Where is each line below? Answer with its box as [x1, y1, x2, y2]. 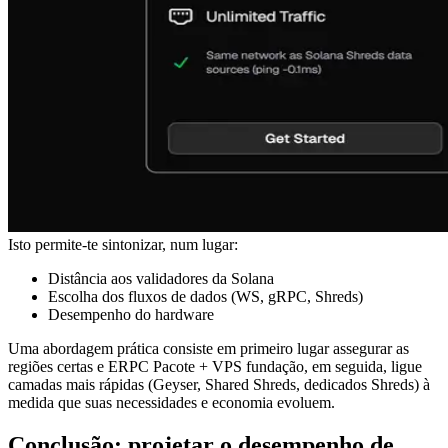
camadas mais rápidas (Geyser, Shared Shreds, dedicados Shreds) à [8, 376, 430, 393]
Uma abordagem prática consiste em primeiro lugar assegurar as [8, 340, 409, 357]
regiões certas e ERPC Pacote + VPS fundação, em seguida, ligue [8, 358, 422, 375]
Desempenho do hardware [48, 306, 214, 323]
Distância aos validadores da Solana [48, 270, 274, 287]
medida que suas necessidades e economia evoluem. [8, 394, 335, 411]
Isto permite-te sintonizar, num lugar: [8, 236, 238, 253]
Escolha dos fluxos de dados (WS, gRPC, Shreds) [48, 288, 363, 305]
